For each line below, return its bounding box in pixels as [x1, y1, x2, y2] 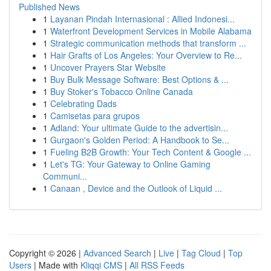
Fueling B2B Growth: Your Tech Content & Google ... [50, 146, 251, 158]
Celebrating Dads [50, 97, 117, 109]
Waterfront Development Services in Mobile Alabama [50, 25, 252, 37]
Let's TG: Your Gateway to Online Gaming [50, 158, 211, 170]
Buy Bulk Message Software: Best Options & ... [50, 73, 229, 85]
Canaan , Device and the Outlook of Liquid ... [50, 182, 222, 194]
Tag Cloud [181, 247, 221, 259]
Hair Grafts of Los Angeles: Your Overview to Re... [50, 49, 242, 61]
